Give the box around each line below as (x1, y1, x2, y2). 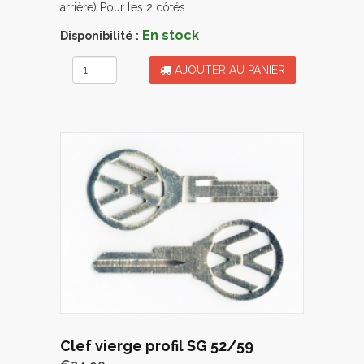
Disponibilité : (60, 29, 139, 43)
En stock (142, 28, 199, 44)
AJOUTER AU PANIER (171, 63, 285, 77)
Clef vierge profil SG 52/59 (60, 337, 253, 355)
